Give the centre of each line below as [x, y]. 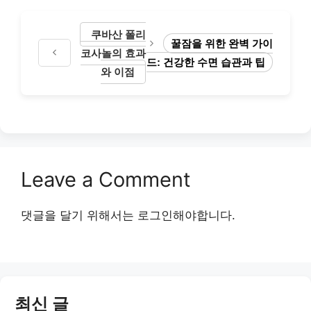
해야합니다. [204, 215]
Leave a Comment [106, 179]
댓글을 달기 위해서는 [79, 215]
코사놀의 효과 [113, 53]
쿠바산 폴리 [118, 34]
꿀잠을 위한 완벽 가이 [222, 43]
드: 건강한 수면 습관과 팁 [206, 62]
